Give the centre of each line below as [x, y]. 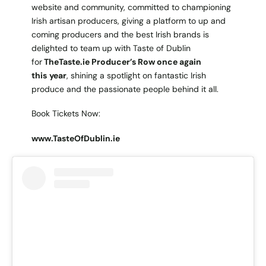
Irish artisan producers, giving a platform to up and [128, 21]
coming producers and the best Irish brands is [120, 35]
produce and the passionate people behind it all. [125, 89]
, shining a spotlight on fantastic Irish [136, 76]
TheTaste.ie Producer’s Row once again [122, 62]
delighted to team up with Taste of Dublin [111, 48]
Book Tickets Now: [66, 114]
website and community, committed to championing [131, 7]
